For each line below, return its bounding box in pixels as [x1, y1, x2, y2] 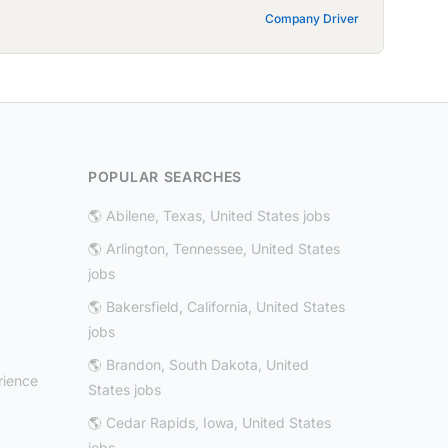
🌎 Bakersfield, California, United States [88, 298, 345, 316]
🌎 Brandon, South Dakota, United [88, 356, 309, 374]
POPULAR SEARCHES [88, 168, 243, 186]
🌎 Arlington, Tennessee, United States [88, 240, 340, 258]
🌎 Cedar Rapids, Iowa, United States [88, 414, 331, 432]
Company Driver [265, 11, 359, 27]
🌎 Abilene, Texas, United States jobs [88, 207, 330, 225]
